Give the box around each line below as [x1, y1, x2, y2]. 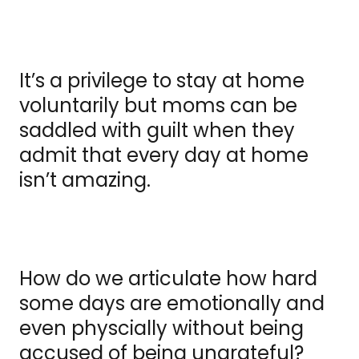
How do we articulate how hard [19, 265, 317, 292]
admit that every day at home [19, 142, 309, 169]
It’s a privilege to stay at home [19, 67, 305, 95]
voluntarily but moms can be [19, 92, 297, 119]
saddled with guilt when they [19, 117, 295, 144]
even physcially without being [19, 315, 304, 342]
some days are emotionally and [19, 290, 325, 317]
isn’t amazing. [19, 167, 165, 194]
